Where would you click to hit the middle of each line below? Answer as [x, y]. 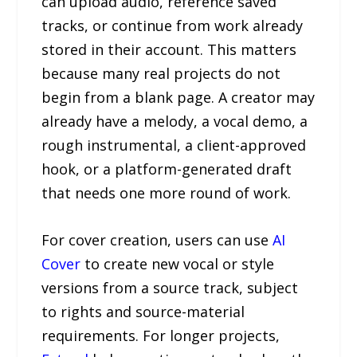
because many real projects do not [161, 73]
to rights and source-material [143, 311]
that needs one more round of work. [167, 192]
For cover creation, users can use [157, 239]
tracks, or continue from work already [173, 25]
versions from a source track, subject [170, 287]
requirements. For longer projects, [161, 335]
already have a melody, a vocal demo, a [175, 121]
